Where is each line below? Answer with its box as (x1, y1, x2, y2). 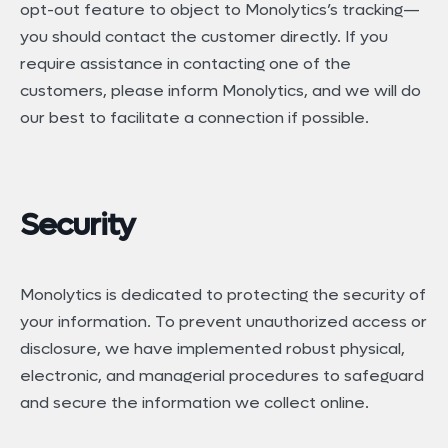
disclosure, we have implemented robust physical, (20, 337, 405, 359)
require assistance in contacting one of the (20, 52, 351, 74)
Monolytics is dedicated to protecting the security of (20, 283, 426, 305)
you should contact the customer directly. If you (20, 25, 388, 47)
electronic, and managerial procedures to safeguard (20, 364, 424, 386)
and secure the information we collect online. (20, 391, 369, 413)
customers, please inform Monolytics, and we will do (20, 79, 421, 101)
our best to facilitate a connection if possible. (20, 106, 369, 128)
